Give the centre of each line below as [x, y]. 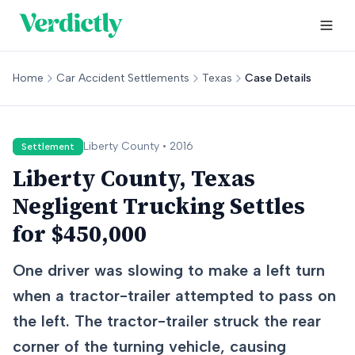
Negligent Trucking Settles [159, 206]
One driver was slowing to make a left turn [169, 270]
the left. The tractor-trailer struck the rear [167, 321]
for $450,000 [80, 234]
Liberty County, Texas [134, 178]
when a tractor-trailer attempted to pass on [174, 296]
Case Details [278, 78]
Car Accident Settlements [123, 78]
